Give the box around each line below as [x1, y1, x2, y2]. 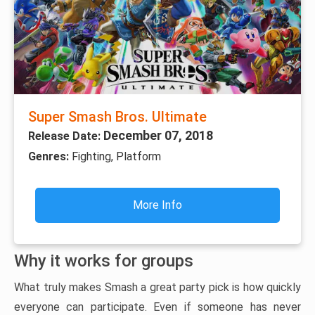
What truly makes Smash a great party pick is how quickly [14, 281, 301, 295]
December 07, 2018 [103, 128, 213, 143]
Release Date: [28, 129, 103, 143]
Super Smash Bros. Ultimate [28, 108, 207, 126]
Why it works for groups [14, 251, 193, 271]
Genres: [28, 150, 72, 164]
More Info [133, 198, 182, 212]
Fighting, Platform [72, 150, 161, 164]
